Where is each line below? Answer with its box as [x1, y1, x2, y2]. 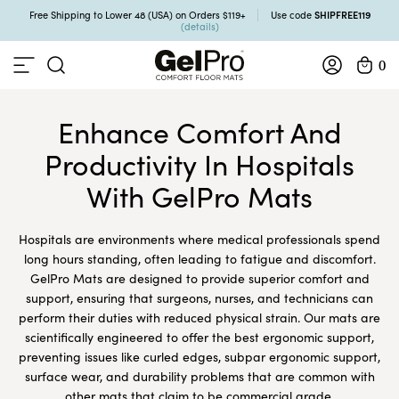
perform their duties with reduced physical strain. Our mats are [19, 308, 380, 326]
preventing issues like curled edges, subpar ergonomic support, [19, 347, 380, 365]
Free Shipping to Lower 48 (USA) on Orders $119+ [28, 8, 248, 21]
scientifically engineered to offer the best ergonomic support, [25, 328, 374, 346]
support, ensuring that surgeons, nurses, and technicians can [26, 289, 373, 306]
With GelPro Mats [86, 175, 313, 216]
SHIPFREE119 [313, 7, 370, 21]
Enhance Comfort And [58, 111, 341, 151]
